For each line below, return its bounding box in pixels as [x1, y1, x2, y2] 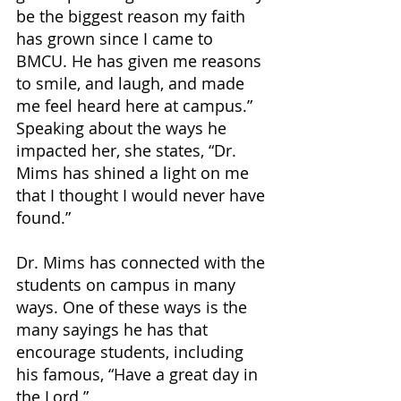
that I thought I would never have [16, 183, 269, 206]
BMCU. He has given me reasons [16, 49, 266, 72]
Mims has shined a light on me [16, 161, 253, 183]
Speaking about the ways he [16, 116, 231, 139]
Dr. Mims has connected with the [16, 251, 269, 273]
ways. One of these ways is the [16, 295, 252, 318]
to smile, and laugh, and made [16, 72, 249, 94]
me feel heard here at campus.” [16, 94, 257, 116]
